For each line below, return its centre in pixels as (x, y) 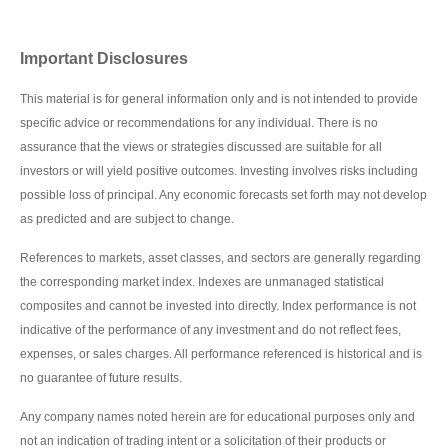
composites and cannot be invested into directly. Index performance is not (218, 306)
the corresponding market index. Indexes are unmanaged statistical (202, 282)
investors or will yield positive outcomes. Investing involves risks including (219, 171)
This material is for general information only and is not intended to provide (219, 99)
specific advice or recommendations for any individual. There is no (199, 123)
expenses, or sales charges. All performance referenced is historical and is (221, 354)
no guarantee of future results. (101, 378)
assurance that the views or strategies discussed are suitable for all (201, 147)
